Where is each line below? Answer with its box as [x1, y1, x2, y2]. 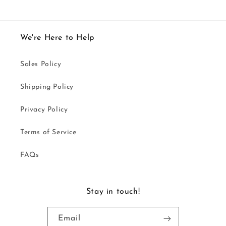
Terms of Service [20, 129, 77, 137]
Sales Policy [20, 61, 62, 69]
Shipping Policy [20, 83, 74, 91]
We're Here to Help [20, 34, 94, 42]
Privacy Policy [20, 106, 68, 114]
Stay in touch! [86, 188, 140, 196]
